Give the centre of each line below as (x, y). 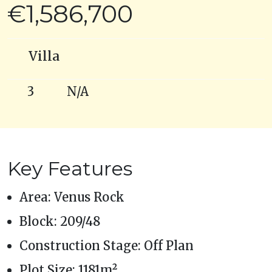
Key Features (70, 168)
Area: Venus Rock (72, 197)
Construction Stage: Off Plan (107, 245)
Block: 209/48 (60, 221)
